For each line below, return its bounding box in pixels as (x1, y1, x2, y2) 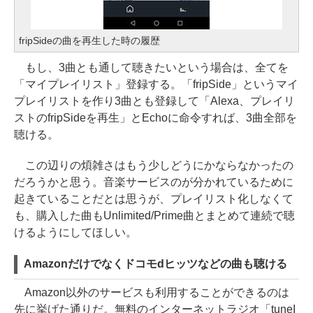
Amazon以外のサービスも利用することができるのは (14, 286, 289, 298)
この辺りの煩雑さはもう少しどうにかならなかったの (14, 159, 293, 171)
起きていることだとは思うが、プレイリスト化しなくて (14, 193, 293, 205)
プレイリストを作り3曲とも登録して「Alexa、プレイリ (14, 95, 295, 107)
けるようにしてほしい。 (14, 226, 137, 238)
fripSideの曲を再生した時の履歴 (19, 35, 160, 46)
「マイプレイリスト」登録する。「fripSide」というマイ (14, 78, 298, 90)
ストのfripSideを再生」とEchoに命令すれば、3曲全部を (14, 112, 297, 124)
